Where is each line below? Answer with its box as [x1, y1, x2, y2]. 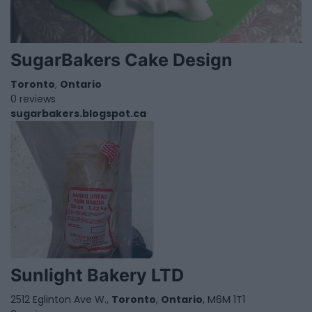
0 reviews [10, 92, 56, 107]
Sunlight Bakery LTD [10, 265, 184, 286]
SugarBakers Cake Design [10, 49, 233, 71]
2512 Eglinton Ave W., [10, 292, 111, 307]
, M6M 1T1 [203, 292, 245, 307]
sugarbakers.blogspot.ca [10, 107, 146, 121]
